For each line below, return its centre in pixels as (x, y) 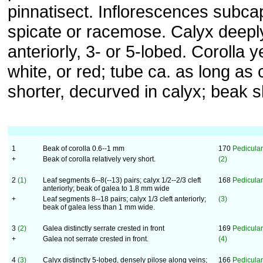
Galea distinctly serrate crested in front (104, 228)
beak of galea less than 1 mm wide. (99, 207)
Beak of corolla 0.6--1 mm (84, 149)
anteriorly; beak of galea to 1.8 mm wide (106, 188)
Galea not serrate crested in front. (96, 239)
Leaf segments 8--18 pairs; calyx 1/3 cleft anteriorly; (124, 199)
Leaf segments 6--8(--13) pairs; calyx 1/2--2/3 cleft (122, 180)
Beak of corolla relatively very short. (99, 159)
